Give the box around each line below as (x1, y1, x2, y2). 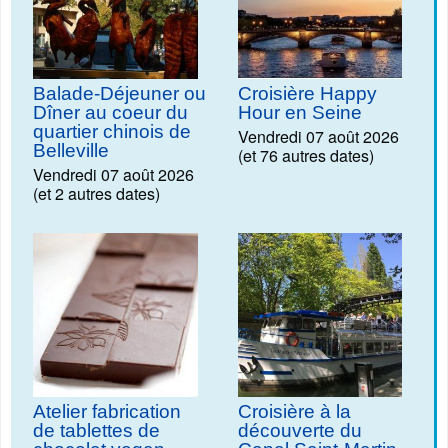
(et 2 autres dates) (33, 181, 160, 205)
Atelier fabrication (33, 401, 181, 423)
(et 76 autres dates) (237, 143, 374, 167)
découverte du (237, 420, 362, 442)
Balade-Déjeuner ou (33, 82, 206, 104)
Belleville (33, 139, 109, 161)
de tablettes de (33, 420, 160, 442)
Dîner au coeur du (33, 101, 188, 123)
